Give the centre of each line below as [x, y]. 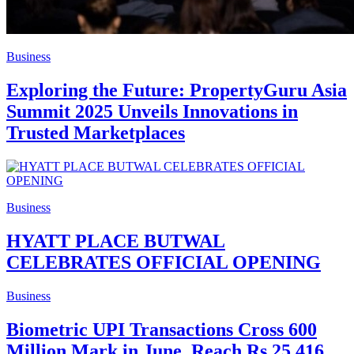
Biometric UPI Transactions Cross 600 [162, 329]
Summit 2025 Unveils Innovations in [152, 112]
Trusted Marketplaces [96, 133]
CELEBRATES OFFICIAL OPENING [164, 263]
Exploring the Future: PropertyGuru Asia [177, 90]
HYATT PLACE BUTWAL [116, 241]
